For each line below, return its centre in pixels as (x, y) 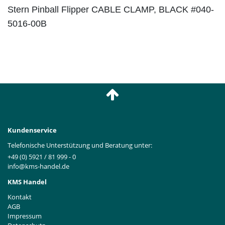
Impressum (25, 216)
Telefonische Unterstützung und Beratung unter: (80, 145)
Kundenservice (32, 130)
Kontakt (20, 197)
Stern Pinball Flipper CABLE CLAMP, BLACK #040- (111, 10)
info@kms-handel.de (38, 166)
